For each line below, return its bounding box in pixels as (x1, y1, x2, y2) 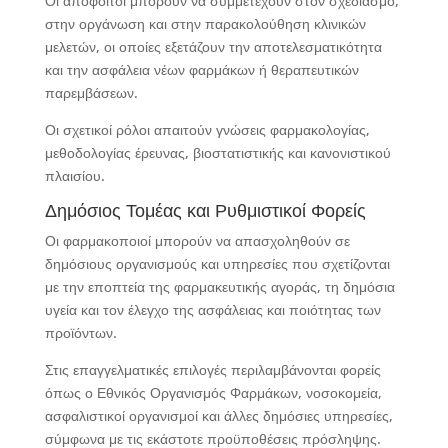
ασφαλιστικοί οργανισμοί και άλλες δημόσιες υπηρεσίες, (44, 406, 393, 425)
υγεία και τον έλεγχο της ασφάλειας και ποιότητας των (44, 300, 381, 319)
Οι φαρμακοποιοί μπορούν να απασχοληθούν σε (44, 231, 350, 250)
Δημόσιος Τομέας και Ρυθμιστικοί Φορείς (44, 198, 366, 222)
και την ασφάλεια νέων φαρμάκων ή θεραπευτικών (44, 60, 359, 79)
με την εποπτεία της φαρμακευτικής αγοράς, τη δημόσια (44, 277, 395, 296)
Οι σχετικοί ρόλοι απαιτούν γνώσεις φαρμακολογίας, (44, 120, 370, 139)
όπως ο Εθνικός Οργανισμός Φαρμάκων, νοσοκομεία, (44, 383, 382, 402)
